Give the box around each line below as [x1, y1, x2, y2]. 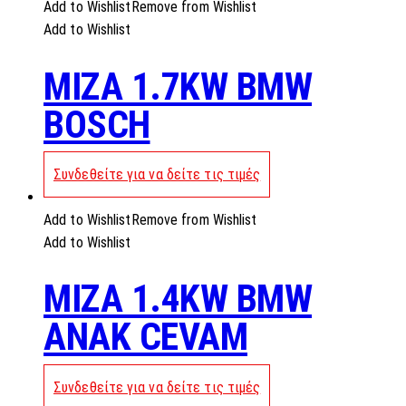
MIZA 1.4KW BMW [43, 276, 312, 322]
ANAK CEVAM [43, 314, 247, 360]
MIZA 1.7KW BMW [43, 63, 312, 109]
